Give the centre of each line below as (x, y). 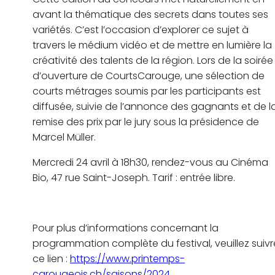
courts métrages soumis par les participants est (147, 91)
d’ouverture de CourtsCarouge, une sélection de (149, 76)
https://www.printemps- (127, 259)
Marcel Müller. (64, 137)
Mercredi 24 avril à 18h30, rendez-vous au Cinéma (150, 163)
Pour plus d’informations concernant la (126, 228)
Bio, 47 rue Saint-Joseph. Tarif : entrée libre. (134, 178)
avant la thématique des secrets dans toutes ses (150, 15)
